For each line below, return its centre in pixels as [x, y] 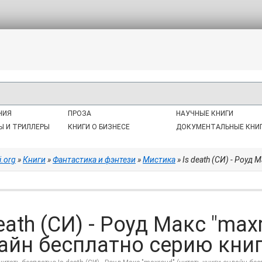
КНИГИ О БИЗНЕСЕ [99, 127]
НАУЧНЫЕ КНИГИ [204, 113]
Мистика [159, 160]
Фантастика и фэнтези [94, 160]
